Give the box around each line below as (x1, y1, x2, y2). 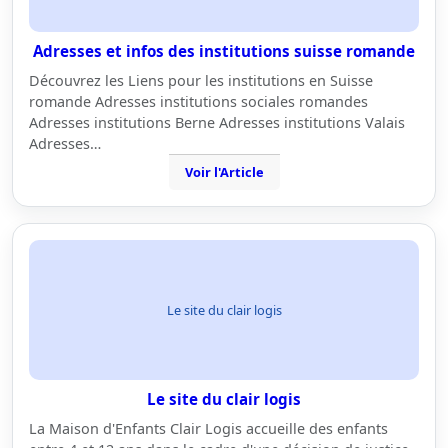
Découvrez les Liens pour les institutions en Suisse (29, 71, 373, 90)
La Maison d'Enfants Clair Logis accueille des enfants (29, 419, 388, 438)
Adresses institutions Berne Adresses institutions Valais (29, 113, 405, 132)
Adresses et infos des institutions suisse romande (33, 41, 415, 61)
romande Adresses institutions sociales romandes (29, 92, 368, 111)
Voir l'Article (184, 163, 264, 181)
